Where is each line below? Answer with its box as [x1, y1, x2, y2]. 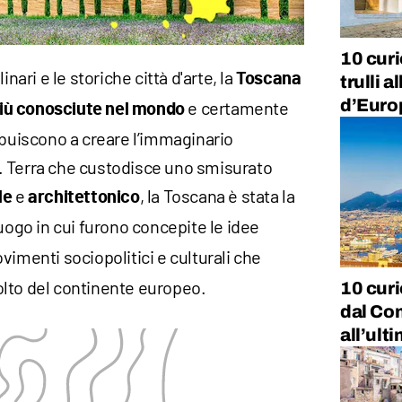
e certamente [184, 97, 289, 119]
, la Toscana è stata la [139, 185, 295, 207]
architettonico [28, 188, 140, 207]
